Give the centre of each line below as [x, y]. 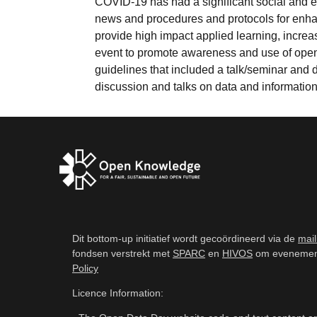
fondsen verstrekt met [122, 253]
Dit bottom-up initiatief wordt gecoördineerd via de [185, 238]
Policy [85, 268]
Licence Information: [118, 293]
